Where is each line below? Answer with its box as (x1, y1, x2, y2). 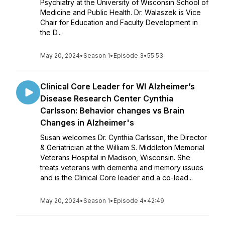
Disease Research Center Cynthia (40, 93, 173, 103)
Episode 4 (114, 197, 144, 204)
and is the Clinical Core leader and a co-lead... (40, 173, 193, 182)
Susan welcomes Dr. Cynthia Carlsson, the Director (40, 133, 207, 142)
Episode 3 (114, 52, 144, 59)
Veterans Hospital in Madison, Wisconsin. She (40, 153, 190, 162)
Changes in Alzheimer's (40, 118, 134, 128)
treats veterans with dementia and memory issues (40, 163, 203, 172)
